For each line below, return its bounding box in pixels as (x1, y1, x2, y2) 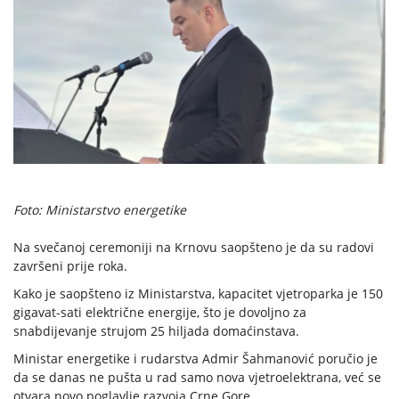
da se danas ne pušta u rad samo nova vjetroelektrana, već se (13, 369, 381, 387)
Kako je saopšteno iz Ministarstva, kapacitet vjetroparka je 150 (13, 285, 383, 303)
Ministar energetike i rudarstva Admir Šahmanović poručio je (13, 350, 378, 368)
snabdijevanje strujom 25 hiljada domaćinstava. (13, 322, 299, 340)
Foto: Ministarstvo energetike (13, 201, 186, 219)
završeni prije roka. (13, 257, 127, 275)
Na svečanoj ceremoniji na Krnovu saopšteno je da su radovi (13, 239, 374, 256)
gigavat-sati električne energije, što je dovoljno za (13, 304, 306, 322)
